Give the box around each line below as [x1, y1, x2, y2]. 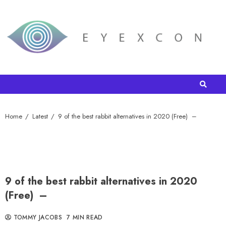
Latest [32, 111, 48, 122]
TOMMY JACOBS [11, 213, 63, 222]
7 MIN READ [67, 213, 103, 222]
